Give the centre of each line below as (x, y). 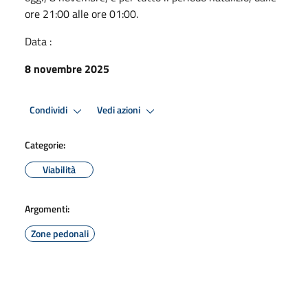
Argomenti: (47, 208)
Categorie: (45, 144)
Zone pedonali (60, 233)
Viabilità (59, 169)
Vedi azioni (120, 110)
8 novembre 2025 (67, 68)
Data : (38, 41)
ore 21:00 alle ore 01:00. (81, 13)
